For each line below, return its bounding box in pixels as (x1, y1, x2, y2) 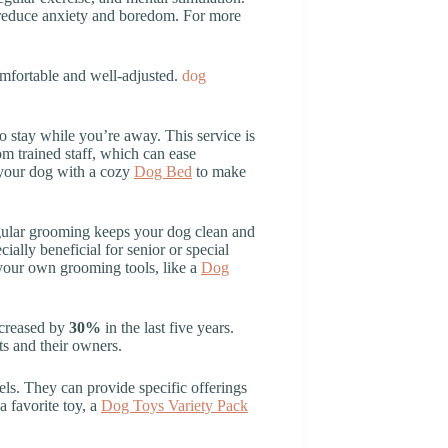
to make (192, 162, 246, 180)
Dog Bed (134, 162, 192, 180)
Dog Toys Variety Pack (101, 396, 248, 414)
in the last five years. (101, 318, 234, 336)
